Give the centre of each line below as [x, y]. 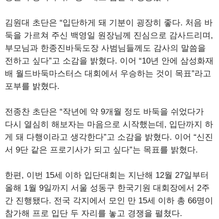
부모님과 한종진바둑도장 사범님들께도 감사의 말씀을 [105, 48]
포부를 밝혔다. [32, 86]
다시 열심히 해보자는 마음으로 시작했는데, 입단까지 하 [109, 124]
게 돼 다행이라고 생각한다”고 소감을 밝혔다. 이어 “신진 [109, 137]
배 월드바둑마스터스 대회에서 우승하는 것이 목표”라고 [108, 73]
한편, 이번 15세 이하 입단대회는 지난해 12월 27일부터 [107, 175]
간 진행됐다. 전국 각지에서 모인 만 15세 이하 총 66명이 [109, 200]
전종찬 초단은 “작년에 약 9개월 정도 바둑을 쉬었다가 [104, 111]
